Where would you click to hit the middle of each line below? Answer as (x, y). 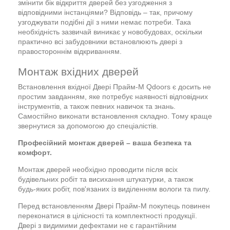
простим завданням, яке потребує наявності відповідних (113, 96)
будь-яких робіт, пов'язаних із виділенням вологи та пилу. (114, 189)
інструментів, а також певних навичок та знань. (97, 106)
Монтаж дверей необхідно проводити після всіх (98, 169)
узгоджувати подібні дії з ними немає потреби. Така (104, 22)
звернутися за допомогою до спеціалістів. (88, 126)
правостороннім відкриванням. (70, 51)
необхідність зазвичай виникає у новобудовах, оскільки (110, 32)
